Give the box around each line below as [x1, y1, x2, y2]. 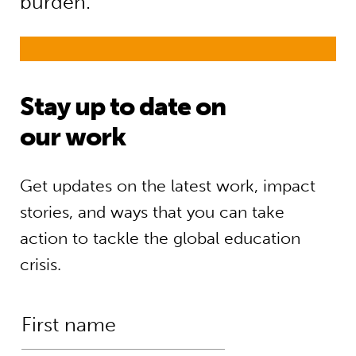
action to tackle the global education [19, 228, 300, 249]
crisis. [19, 254, 61, 275]
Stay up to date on [19, 91, 226, 122]
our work [19, 121, 126, 152]
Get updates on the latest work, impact [19, 175, 315, 195]
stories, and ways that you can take [19, 202, 284, 222]
